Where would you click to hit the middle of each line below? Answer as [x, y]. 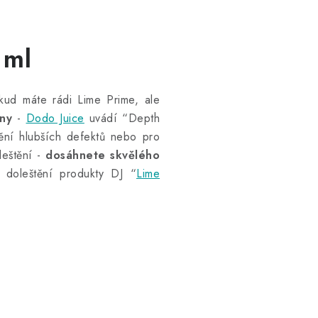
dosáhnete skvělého [100, 155]
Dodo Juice [55, 119]
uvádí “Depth [122, 119]
